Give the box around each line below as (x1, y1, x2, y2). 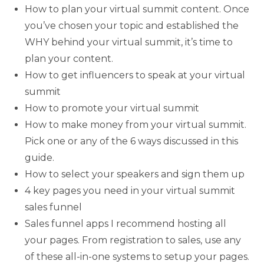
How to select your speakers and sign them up (25, 169, 245, 180)
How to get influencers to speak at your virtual (25, 70, 246, 81)
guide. (25, 152, 55, 164)
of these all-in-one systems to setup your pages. (25, 251, 250, 263)
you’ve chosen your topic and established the (25, 20, 239, 32)
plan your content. (25, 53, 114, 65)
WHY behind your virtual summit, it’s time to (25, 37, 233, 48)
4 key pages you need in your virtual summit (25, 185, 236, 197)
